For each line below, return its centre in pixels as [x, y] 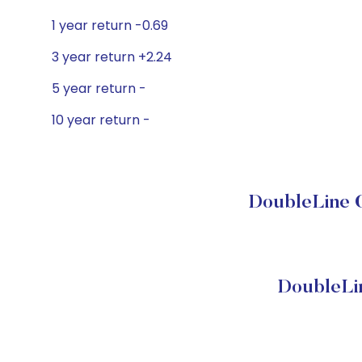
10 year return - [101, 120]
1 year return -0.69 [110, 25]
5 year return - [99, 88]
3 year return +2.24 [112, 57]
